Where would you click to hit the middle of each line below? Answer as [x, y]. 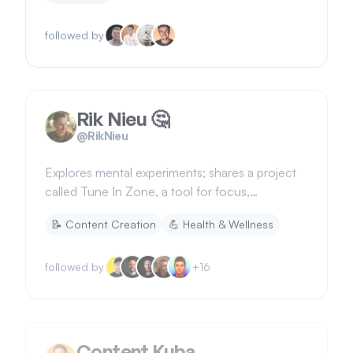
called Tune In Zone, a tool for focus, [147, 185]
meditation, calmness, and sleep [132, 204]
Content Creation [111, 218]
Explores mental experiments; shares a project [171, 166]
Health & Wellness [228, 218]
